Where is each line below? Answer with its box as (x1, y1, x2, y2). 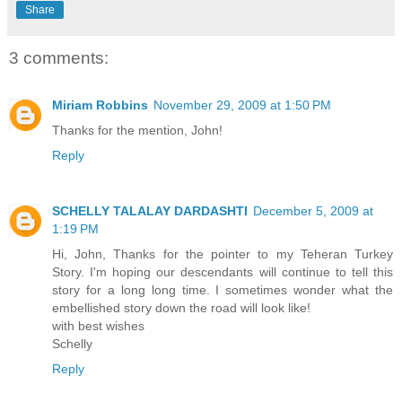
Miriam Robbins (52, 97, 148, 112)
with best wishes (52, 318, 144, 333)
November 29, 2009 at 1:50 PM (153, 97, 331, 112)
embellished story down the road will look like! (52, 300, 310, 315)
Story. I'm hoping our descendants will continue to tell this (52, 264, 393, 279)
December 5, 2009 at (253, 203, 373, 218)
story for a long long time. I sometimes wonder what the (52, 282, 393, 297)
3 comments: (9, 48, 109, 68)
